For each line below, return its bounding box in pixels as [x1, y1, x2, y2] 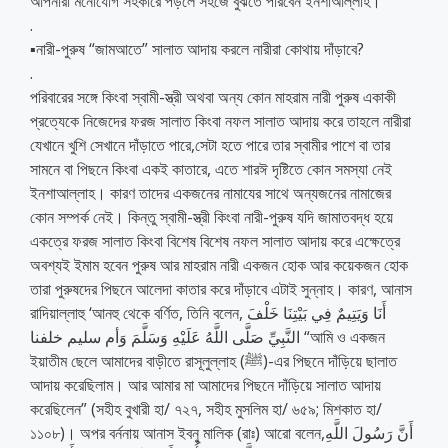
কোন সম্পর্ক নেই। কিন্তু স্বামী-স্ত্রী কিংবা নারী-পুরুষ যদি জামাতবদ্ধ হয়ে [30, 205, 393, 228]
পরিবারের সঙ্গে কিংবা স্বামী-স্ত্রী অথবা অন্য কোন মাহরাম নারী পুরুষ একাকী [30, 85, 396, 108]
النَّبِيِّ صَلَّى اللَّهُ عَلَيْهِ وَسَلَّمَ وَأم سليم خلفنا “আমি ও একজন [30, 325, 300, 348]
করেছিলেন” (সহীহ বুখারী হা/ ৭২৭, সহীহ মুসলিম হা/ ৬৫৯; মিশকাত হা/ [30, 397, 382, 420]
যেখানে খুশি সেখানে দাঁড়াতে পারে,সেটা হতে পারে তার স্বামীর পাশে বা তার [30, 133, 390, 156]
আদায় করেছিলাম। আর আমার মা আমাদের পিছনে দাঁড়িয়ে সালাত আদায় [30, 373, 381, 396]
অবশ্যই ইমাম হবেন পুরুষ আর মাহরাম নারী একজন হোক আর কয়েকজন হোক [30, 253, 408, 276]
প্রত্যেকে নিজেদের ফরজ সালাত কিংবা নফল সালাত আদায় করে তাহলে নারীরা [30, 109, 411, 132]
